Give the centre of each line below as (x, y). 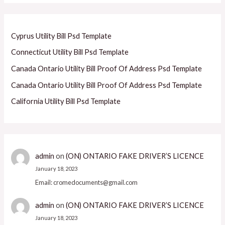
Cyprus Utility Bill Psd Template (62, 36)
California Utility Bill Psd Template (66, 101)
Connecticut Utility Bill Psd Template (70, 52)
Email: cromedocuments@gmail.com (86, 183)
